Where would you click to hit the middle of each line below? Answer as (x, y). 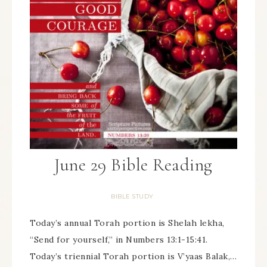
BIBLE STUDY (132, 196)
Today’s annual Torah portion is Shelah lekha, (127, 223)
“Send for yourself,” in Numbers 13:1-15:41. (119, 240)
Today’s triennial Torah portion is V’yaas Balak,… (133, 256)
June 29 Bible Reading (133, 165)
